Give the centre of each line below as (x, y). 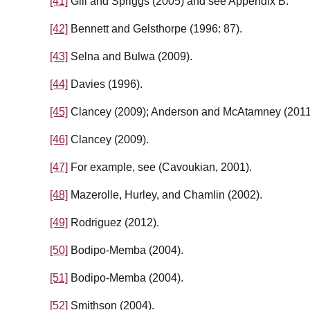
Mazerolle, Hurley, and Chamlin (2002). (165, 195)
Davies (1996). (105, 84)
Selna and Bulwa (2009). (130, 57)
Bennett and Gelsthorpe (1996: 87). (155, 29)
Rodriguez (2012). (113, 223)
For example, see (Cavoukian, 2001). (160, 167)
